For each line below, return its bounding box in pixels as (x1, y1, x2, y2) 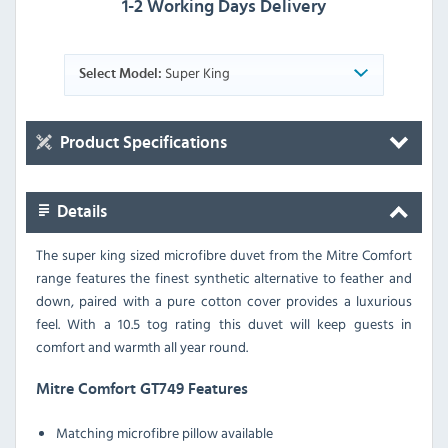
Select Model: (78, 66, 162, 81)
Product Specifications (56, 134, 227, 151)
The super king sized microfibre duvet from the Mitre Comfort (36, 243, 412, 265)
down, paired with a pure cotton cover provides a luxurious (36, 289, 412, 311)
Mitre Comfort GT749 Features (36, 380, 248, 397)
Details (53, 203, 107, 220)
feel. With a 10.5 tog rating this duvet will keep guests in (36, 312, 412, 334)
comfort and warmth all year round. (36, 335, 248, 357)
